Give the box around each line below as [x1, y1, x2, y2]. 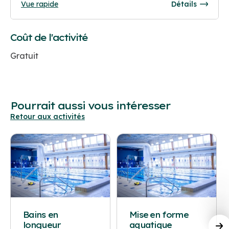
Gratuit [10, 51, 38, 61]
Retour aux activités [10, 112, 85, 122]
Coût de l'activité [10, 32, 87, 44]
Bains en [23, 210, 58, 220]
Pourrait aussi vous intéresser [10, 99, 170, 112]
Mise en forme [129, 210, 188, 220]
